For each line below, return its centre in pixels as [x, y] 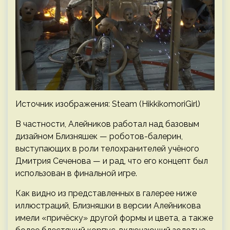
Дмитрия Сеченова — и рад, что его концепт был [112, 161]
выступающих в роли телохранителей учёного [107, 148]
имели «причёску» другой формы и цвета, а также [114, 218]
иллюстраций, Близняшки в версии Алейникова [108, 205]
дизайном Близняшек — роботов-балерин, [99, 136]
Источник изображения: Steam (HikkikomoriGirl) [108, 104]
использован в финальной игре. [76, 173]
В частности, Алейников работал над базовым [107, 124]
